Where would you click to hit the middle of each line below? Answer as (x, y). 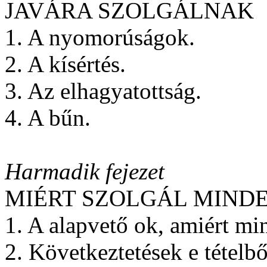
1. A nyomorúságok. (100, 37)
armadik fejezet (93, 171)
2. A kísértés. (65, 64)
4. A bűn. (48, 117)
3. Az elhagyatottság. (103, 91)
